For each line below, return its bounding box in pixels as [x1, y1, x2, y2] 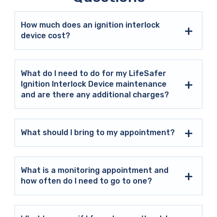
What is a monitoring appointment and [21, 165, 169, 175]
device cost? [21, 31, 70, 40]
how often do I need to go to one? [21, 176, 152, 186]
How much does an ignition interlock [21, 20, 160, 30]
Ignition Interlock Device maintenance [21, 79, 167, 89]
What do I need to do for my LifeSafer [21, 68, 166, 78]
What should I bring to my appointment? [21, 127, 175, 137]
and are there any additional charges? [21, 90, 169, 99]
